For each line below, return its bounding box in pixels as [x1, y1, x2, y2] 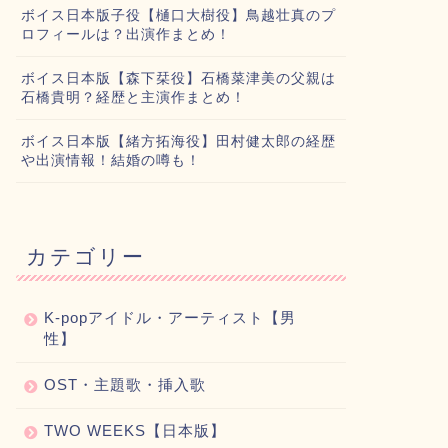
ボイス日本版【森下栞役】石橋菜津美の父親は [20, 71, 336, 86]
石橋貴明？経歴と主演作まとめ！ [20, 90, 246, 105]
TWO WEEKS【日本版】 [43, 422, 226, 439]
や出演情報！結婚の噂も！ [20, 153, 201, 168]
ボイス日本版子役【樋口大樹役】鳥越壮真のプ [20, 8, 336, 23]
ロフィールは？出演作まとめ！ [20, 27, 231, 42]
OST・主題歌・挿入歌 [43, 376, 206, 393]
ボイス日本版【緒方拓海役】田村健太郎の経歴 [20, 134, 336, 149]
